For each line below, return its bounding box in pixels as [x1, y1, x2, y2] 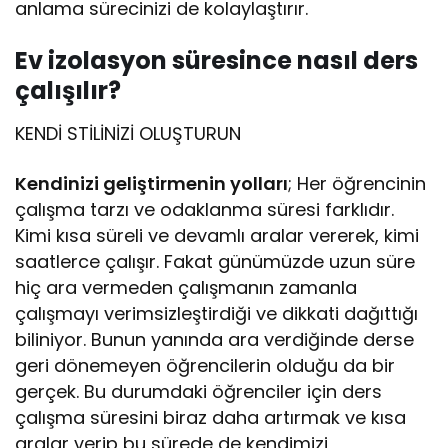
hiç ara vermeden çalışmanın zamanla [15, 274, 358, 300]
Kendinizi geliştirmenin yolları [15, 170, 289, 196]
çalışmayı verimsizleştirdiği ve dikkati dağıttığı [15, 300, 419, 326]
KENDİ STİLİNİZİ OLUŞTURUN [15, 120, 242, 146]
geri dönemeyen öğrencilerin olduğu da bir [15, 352, 396, 378]
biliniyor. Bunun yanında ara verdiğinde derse [15, 326, 415, 352]
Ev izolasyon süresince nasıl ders [15, 43, 418, 77]
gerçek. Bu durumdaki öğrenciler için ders [15, 378, 383, 404]
